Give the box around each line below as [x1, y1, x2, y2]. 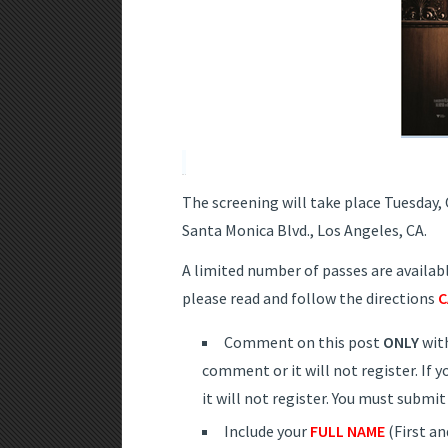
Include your [224, 421, 310, 442]
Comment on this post [224, 332, 383, 353]
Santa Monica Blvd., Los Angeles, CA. [182, 220, 427, 241]
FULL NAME [310, 421, 385, 442]
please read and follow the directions [182, 288, 438, 309]
